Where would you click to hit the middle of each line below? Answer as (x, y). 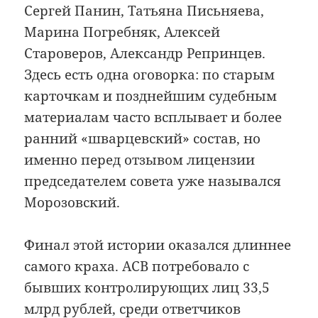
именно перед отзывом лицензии (140, 159)
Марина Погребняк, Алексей (122, 32)
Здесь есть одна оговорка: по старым (150, 74)
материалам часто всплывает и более (153, 117)
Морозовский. (72, 202)
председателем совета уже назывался (153, 181)
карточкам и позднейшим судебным (151, 95)
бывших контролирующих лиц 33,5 (147, 287)
